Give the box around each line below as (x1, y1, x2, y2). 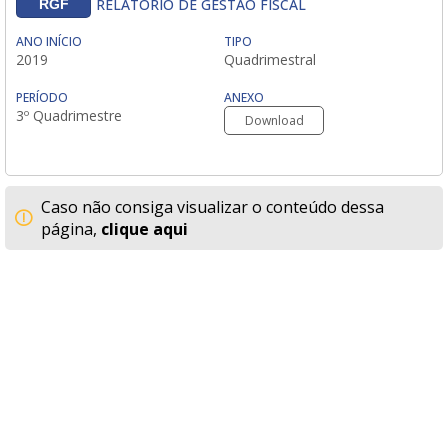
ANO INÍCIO (16, 33, 82, 51)
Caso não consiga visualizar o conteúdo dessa (41, 196, 384, 219)
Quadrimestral (224, 50, 316, 70)
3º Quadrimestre (16, 106, 122, 126)
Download (244, 112, 304, 130)
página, (41, 218, 101, 241)
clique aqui (101, 218, 188, 241)
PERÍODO (16, 89, 68, 107)
